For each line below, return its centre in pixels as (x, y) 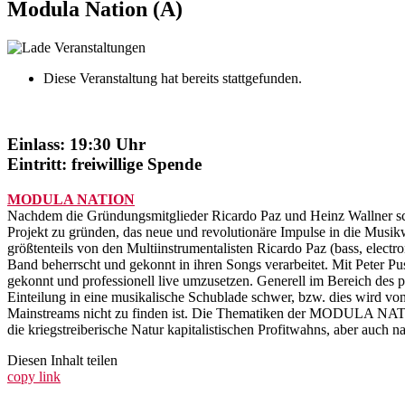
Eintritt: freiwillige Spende (104, 164)
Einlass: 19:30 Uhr (76, 144)
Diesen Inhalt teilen (62, 360)
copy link (34, 376)
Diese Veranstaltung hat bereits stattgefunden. (173, 79)
